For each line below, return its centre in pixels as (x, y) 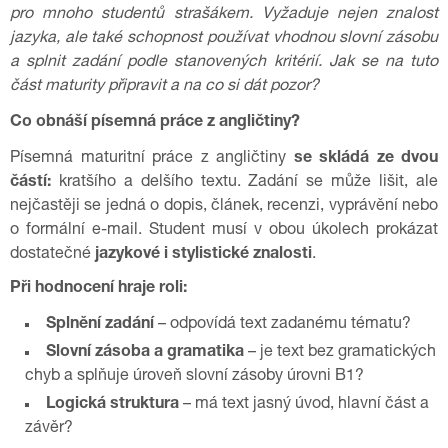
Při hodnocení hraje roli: (98, 289)
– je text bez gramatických (340, 353)
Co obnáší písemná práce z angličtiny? (155, 123)
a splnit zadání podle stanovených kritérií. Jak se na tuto (224, 63)
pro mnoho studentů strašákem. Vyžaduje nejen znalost (224, 15)
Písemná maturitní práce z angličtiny (152, 159)
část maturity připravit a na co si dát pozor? (164, 87)
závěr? (49, 429)
